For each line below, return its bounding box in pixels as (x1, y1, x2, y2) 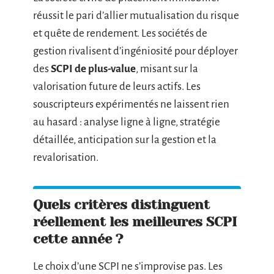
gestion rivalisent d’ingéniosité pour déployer (33, 45, 238, 57)
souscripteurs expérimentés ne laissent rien (33, 98, 229, 110)
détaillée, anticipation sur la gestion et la (33, 134, 217, 146)
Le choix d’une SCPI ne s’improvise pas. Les (33, 261, 223, 272)
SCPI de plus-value (51, 63, 136, 75)
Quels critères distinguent (33, 197, 210, 212)
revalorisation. (33, 152, 98, 163)
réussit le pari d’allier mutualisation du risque (33, 10, 239, 21)
